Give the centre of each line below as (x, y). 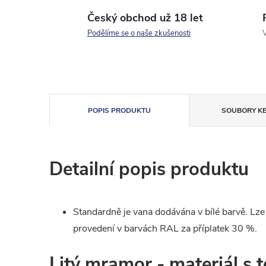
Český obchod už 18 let (145, 18)
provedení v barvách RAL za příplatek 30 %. (165, 229)
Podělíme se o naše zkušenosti (139, 33)
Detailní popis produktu (149, 169)
